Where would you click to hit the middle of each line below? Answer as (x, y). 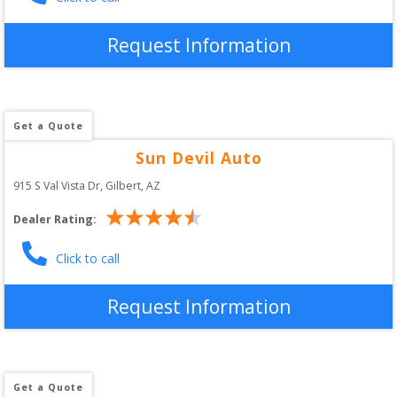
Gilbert (123, 185)
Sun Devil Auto (198, 157)
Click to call (88, 258)
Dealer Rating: (55, 220)
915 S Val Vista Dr (57, 185)
